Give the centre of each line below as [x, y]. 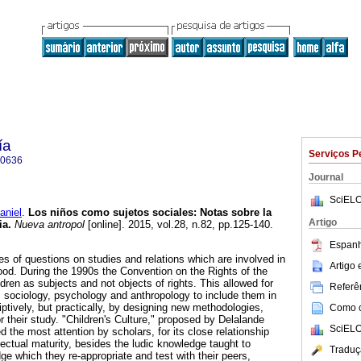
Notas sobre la [236, 213]
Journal [326, 177]
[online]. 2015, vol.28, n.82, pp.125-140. [179, 225]
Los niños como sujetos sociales [111, 213]
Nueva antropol [48, 225]
